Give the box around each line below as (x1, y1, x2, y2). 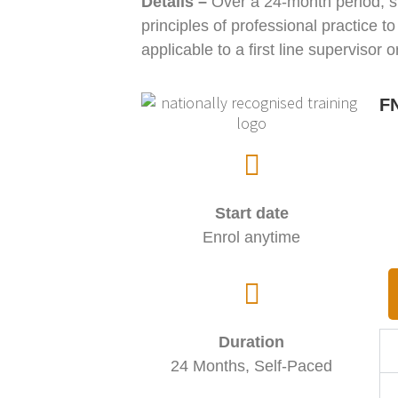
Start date (214, 204, 289, 223)
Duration (219, 333, 285, 352)
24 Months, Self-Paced (171, 357, 333, 376)
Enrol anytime (203, 228, 301, 247)
